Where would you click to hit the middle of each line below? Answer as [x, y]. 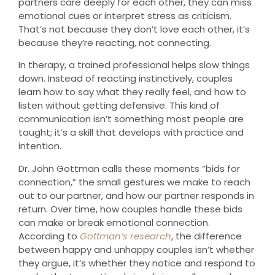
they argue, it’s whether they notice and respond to [137, 263]
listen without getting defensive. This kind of [119, 106]
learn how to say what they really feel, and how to [132, 92]
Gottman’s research [126, 236]
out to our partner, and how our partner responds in [136, 195]
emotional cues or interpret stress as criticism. [125, 16]
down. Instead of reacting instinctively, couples [126, 79]
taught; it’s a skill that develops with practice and [131, 133]
